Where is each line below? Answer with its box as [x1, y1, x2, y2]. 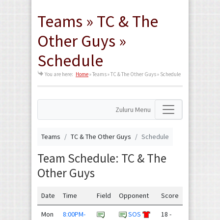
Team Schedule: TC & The [37, 150, 166, 166]
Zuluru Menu [115, 105, 151, 114]
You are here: [45, 71, 73, 78]
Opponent [119, 191, 149, 200]
